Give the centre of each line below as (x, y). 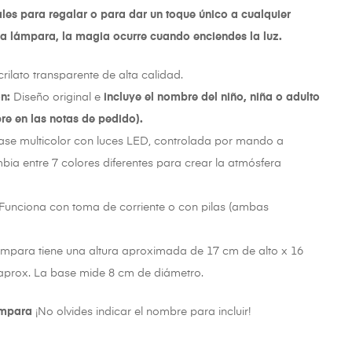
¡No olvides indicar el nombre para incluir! (142, 312)
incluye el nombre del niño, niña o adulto (212, 97)
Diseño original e (57, 97)
